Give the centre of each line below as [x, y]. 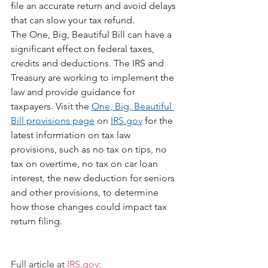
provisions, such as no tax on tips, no [90, 149]
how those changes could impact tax [90, 207]
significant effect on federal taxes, [84, 49]
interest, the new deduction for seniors [94, 178]
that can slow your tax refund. [73, 20]
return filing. [36, 221]
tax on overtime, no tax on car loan [86, 164]
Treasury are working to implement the [94, 77]
